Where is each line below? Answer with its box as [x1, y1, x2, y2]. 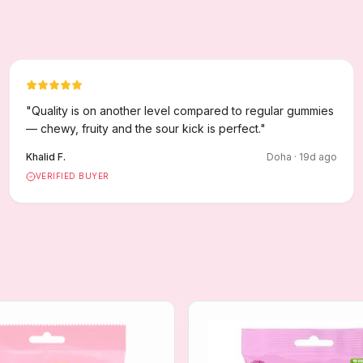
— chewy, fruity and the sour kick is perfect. [25, 122, 260, 135]
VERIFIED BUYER [35, 171, 109, 181]
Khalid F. [25, 151, 66, 163]
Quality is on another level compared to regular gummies [31, 104, 334, 117]
